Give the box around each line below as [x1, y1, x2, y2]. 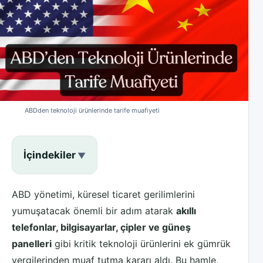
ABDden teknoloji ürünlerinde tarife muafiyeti [25, 106, 160, 114]
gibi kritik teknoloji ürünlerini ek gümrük [52, 237, 231, 249]
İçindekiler [23, 149, 76, 161]
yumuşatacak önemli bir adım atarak [12, 204, 176, 217]
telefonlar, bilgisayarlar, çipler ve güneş [12, 221, 191, 233]
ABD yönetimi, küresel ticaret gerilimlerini [12, 188, 195, 200]
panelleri [12, 237, 52, 249]
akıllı [176, 204, 196, 217]
